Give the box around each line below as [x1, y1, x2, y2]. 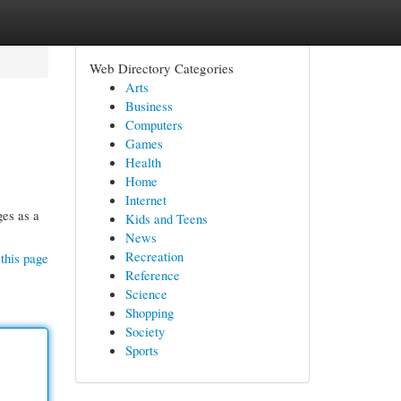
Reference [124, 266, 180, 284]
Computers [124, 115, 183, 133]
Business [124, 97, 173, 115]
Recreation [124, 247, 183, 265]
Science [124, 285, 167, 303]
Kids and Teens [124, 209, 208, 227]
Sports [124, 341, 158, 359]
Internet [124, 191, 166, 209]
